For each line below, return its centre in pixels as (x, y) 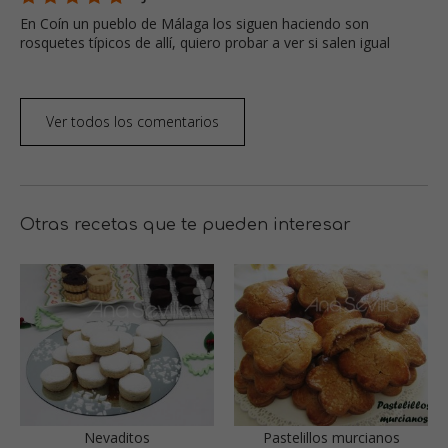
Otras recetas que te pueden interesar (185, 225)
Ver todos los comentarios (132, 122)
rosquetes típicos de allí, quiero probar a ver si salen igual (205, 43)
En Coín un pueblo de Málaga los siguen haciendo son (194, 24)
